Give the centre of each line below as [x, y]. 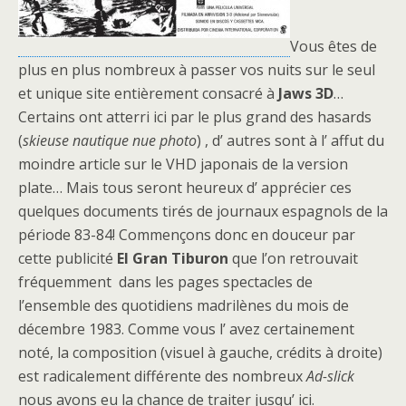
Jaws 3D [306, 93]
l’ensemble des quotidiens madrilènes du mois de [184, 305]
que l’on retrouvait [293, 258]
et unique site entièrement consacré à [148, 93]
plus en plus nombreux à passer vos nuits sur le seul [197, 70]
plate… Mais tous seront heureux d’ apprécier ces [185, 188]
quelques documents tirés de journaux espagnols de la [203, 211]
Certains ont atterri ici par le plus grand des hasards [195, 117]
